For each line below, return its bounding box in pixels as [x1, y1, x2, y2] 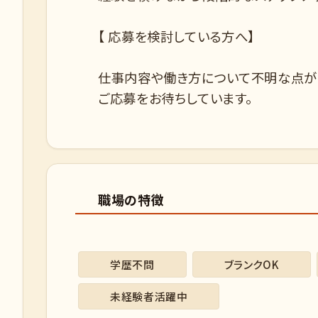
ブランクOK [224, 257, 280, 272]
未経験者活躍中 [110, 289, 188, 304]
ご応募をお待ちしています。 [98, 89, 253, 107]
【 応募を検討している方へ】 [98, 27, 255, 45]
